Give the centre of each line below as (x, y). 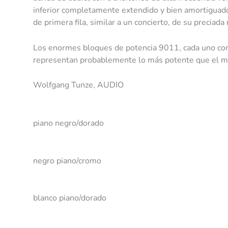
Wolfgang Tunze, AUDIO (78, 85)
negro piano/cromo (67, 161)
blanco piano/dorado (70, 198)
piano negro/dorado (68, 123)
